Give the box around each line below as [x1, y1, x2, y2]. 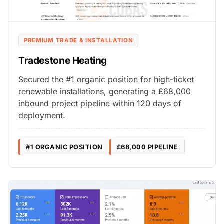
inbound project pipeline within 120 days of [18, 98, 181, 108]
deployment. [18, 110, 65, 120]
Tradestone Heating [18, 54, 107, 66]
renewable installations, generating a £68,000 [18, 86, 191, 96]
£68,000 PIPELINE [116, 143, 178, 151]
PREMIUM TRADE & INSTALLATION [24, 37, 133, 44]
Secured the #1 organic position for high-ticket [18, 74, 194, 84]
